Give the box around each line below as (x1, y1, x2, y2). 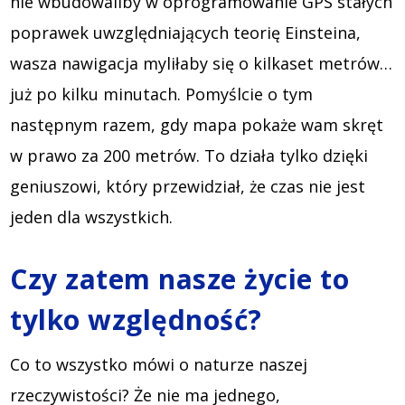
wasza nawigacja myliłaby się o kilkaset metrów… (10, 52, 393, 75)
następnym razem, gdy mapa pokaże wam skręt (10, 114, 384, 137)
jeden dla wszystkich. (10, 206, 174, 229)
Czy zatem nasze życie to (10, 260, 350, 298)
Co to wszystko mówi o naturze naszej (10, 353, 308, 376)
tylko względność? (10, 301, 262, 339)
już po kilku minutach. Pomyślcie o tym (10, 83, 314, 106)
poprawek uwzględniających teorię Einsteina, (10, 22, 362, 44)
